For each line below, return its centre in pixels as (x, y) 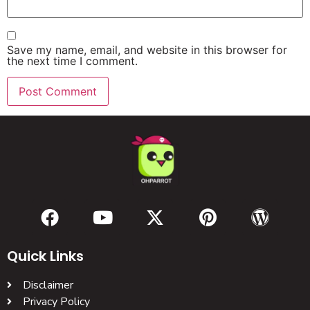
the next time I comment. (72, 61)
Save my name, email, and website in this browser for (147, 50)
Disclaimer (48, 285)
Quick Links (45, 256)
